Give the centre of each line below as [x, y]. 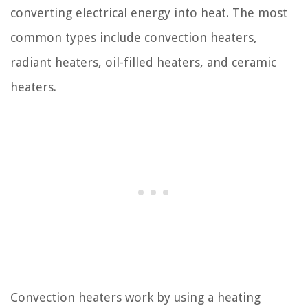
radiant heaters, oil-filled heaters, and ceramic [143, 62]
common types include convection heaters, [134, 37]
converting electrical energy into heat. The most [149, 12]
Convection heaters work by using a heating [135, 297]
